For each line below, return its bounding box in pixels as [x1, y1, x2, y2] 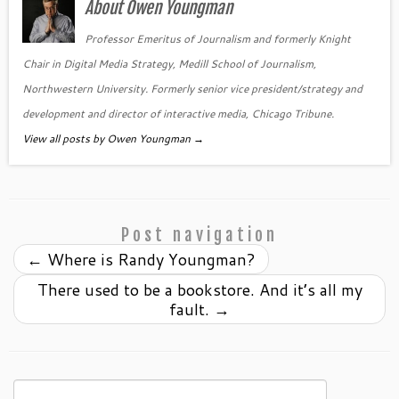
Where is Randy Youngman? [43, 247, 256, 271]
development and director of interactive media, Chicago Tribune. [22, 105, 334, 121]
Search [12, 379, 51, 397]
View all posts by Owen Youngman [22, 130, 193, 146]
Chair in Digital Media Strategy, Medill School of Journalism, [22, 55, 316, 71]
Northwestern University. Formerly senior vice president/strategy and [22, 80, 362, 96]
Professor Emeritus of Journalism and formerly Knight [85, 30, 352, 46]
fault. [169, 297, 214, 321]
